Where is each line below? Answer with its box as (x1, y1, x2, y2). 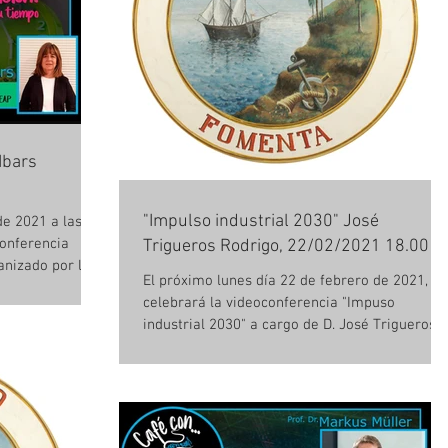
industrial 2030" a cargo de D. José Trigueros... (143, 316, 445, 334)
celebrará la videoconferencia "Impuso (143, 294, 395, 312)
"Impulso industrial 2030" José (143, 211, 379, 232)
